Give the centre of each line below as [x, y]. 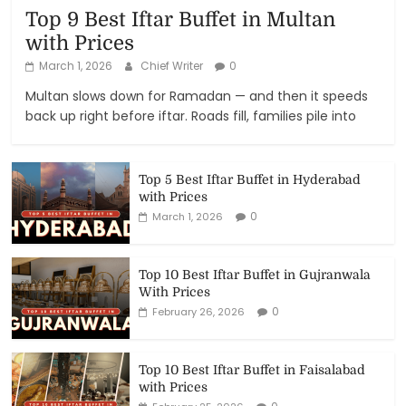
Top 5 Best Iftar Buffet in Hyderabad [250, 179]
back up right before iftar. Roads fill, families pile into [191, 116]
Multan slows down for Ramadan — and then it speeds [197, 96]
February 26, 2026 [199, 311]
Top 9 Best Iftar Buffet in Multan [181, 19]
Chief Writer [174, 65]
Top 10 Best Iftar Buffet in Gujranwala [255, 274]
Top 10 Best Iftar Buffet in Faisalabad [252, 369]
